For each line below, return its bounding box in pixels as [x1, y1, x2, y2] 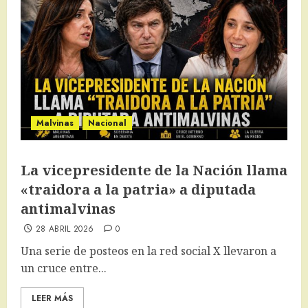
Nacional [88, 117, 126, 130]
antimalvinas [21, 199, 115, 219]
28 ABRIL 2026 [35, 223, 94, 236]
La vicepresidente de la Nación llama [21, 161, 287, 180]
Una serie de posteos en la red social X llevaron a [21, 243, 276, 259]
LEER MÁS [32, 292, 73, 305]
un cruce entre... [21, 261, 107, 276]
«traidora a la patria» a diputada [21, 180, 256, 199]
